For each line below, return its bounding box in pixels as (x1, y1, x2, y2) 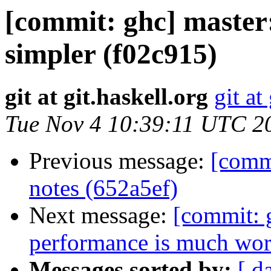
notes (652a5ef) (29, 175, 178, 201)
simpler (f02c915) (5, 38, 217, 70)
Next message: (29, 202, 173, 229)
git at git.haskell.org (5, 83, 208, 110)
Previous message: (29, 148, 211, 174)
